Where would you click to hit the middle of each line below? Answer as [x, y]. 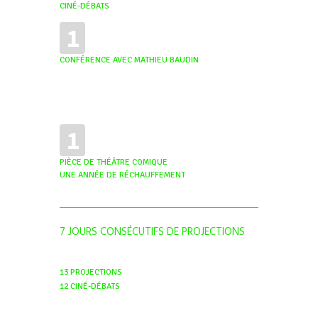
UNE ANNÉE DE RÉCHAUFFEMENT [122, 175]
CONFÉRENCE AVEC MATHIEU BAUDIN [129, 60]
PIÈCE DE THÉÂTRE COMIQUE [114, 163]
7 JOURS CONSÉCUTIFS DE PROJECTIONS [152, 232]
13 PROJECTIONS [91, 272]
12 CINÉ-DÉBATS [90, 286]
